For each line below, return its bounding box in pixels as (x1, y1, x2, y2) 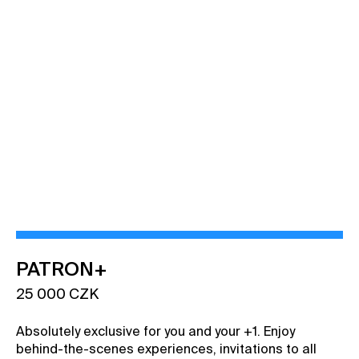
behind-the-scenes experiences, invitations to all (16, 344, 317, 357)
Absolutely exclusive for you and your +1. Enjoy (16, 326, 295, 339)
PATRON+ (16, 260, 112, 280)
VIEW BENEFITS (128, 165, 220, 178)
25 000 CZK (16, 288, 99, 302)
